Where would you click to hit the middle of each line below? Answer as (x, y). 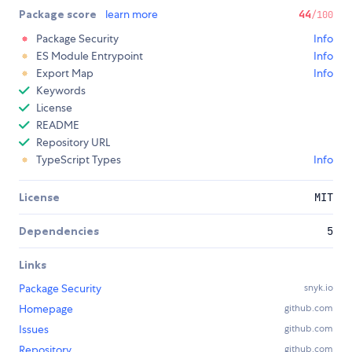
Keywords (61, 90)
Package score (59, 14)
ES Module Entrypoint (90, 55)
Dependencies (59, 231)
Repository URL (73, 142)
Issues (34, 329)
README (58, 125)
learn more (132, 14)
